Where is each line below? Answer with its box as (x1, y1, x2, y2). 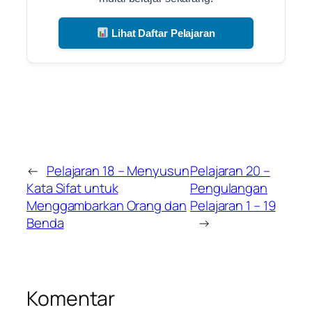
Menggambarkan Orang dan (26, 196, 187, 215)
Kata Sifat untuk (26, 179, 118, 198)
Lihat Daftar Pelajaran (109, 26, 215, 39)
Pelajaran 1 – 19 (190, 196, 276, 215)
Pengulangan (190, 179, 267, 198)
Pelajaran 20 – (190, 162, 270, 180)
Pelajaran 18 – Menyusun (46, 162, 189, 180)
